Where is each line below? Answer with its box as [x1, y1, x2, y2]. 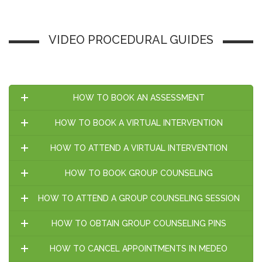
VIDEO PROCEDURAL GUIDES [49, 33, 213, 47]
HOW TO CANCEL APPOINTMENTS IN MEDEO [50, 244, 227, 254]
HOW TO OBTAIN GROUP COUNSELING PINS [51, 219, 226, 229]
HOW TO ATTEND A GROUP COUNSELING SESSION [37, 194, 240, 204]
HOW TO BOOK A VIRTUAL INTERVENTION [54, 118, 223, 128]
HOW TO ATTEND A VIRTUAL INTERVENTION [50, 143, 227, 153]
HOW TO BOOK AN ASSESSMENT [73, 93, 205, 103]
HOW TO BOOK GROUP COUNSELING [64, 168, 213, 178]
